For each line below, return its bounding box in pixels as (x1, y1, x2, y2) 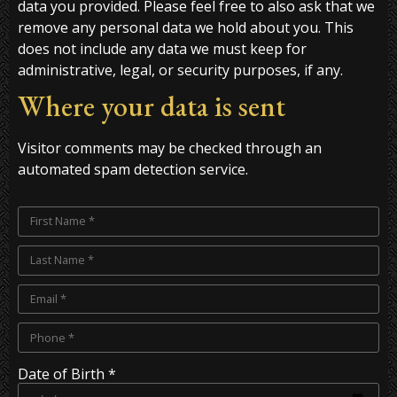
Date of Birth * (18, 363, 116, 384)
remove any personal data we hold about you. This (18, 18, 354, 38)
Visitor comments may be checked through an (18, 138, 322, 159)
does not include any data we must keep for (18, 39, 307, 59)
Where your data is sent (18, 88, 285, 126)
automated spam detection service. (18, 160, 248, 180)
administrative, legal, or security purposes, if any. (18, 60, 343, 81)
